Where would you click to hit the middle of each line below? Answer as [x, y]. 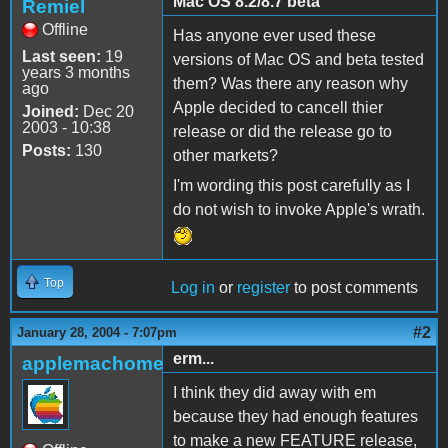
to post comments [354, 287]
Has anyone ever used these [274, 35]
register [263, 287]
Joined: [50, 111]
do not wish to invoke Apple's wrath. [299, 209]
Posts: [46, 150]
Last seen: [61, 56]
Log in [193, 287]
